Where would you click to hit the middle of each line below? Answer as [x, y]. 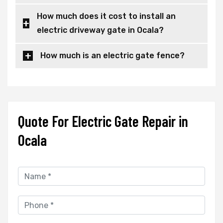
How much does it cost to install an [106, 16]
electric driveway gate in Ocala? [100, 30]
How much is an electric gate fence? [112, 56]
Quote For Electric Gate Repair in [103, 121]
